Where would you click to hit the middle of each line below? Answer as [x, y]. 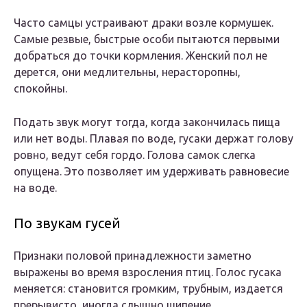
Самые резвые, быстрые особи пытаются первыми [147, 39]
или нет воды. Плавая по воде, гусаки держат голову [153, 139]
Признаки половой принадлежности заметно [133, 256]
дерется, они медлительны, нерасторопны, [127, 72]
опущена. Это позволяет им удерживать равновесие [151, 172]
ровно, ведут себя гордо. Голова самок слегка [135, 155]
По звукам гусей [67, 223]
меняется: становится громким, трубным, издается [148, 289]
